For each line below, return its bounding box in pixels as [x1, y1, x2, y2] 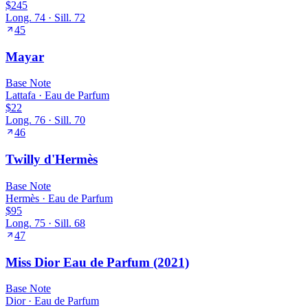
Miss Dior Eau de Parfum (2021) [5, 254, 189, 269]
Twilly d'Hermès [5, 152, 98, 167]
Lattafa [5, 89, 36, 102]
